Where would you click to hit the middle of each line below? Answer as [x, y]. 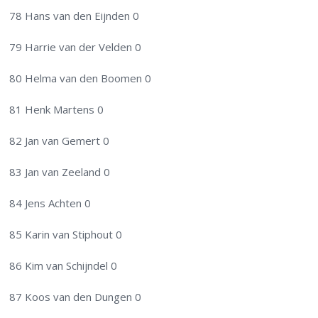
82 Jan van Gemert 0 [60, 141]
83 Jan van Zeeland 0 [60, 172]
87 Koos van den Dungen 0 [76, 297]
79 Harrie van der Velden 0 [76, 47]
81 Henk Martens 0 [57, 110]
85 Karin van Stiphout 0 [66, 235]
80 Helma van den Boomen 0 [81, 78]
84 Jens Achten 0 [50, 203]
